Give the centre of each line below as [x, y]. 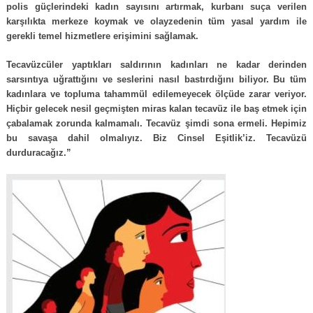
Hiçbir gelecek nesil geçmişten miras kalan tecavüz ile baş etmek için [157, 109]
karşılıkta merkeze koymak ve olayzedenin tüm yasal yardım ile [157, 21]
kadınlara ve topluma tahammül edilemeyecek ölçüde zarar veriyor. [157, 94]
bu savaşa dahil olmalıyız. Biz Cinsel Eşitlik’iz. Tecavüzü [157, 138]
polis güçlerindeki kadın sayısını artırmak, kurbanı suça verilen [157, 7]
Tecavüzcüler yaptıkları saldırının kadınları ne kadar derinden [157, 65]
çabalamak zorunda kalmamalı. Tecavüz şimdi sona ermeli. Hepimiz [157, 123]
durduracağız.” [39, 153]
